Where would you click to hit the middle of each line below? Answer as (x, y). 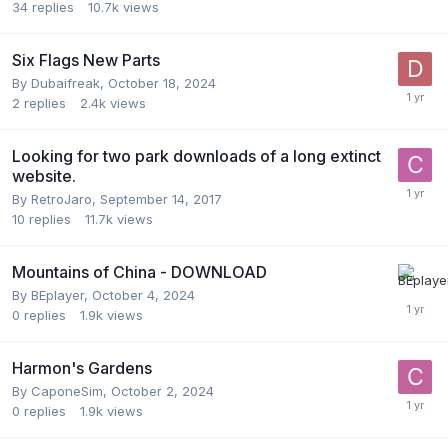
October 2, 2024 (162, 390)
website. (44, 175)
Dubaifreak (65, 82)
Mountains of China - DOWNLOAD (139, 271)
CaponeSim (67, 390)
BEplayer (57, 294)
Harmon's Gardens (82, 367)
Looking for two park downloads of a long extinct (196, 155)
